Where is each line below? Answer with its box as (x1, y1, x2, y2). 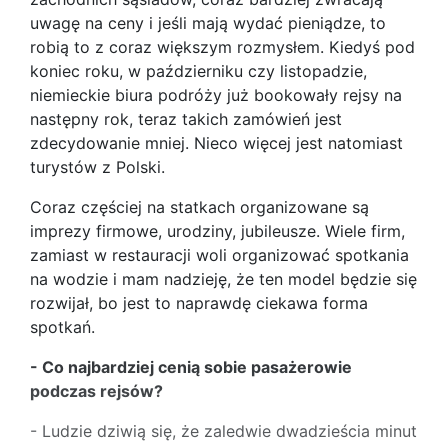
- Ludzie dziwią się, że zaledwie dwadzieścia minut (30, 421, 417, 441)
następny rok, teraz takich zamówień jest (30, 109, 342, 129)
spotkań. (30, 317, 95, 337)
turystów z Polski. (30, 157, 165, 177)
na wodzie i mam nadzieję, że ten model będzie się (30, 269, 417, 289)
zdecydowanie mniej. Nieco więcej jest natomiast (30, 133, 403, 153)
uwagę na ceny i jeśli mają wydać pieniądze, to (30, 13, 386, 33)
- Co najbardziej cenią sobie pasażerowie (30, 357, 352, 377)
